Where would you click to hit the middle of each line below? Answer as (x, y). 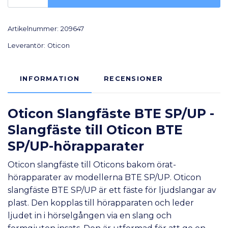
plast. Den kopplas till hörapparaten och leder (101, 203)
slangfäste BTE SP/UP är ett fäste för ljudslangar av (112, 190)
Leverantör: (26, 46)
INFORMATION (50, 79)
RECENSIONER (134, 79)
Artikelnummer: (33, 29)
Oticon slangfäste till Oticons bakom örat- (92, 165)
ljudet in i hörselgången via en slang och (90, 216)
